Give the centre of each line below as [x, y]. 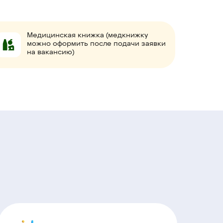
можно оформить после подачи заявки [96, 44]
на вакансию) [51, 53]
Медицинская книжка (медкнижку [87, 36]
